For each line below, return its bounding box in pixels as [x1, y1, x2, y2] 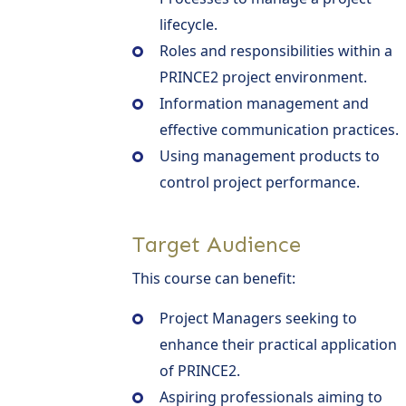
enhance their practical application [159, 333, 397, 354]
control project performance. [159, 171, 360, 192]
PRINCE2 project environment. [159, 66, 367, 87]
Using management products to [159, 145, 380, 166]
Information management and [159, 92, 369, 113]
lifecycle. [159, 14, 217, 34]
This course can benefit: [132, 267, 295, 288]
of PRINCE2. [159, 360, 240, 381]
